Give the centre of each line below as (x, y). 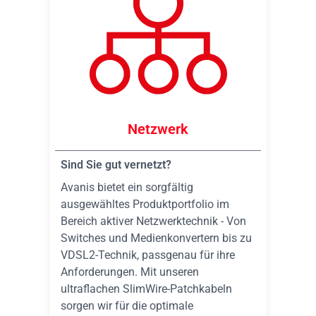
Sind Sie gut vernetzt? (116, 165)
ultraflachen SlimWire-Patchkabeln (146, 289)
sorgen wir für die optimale (127, 306)
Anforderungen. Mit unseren (130, 272)
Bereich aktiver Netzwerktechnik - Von (153, 221)
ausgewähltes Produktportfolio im (145, 204)
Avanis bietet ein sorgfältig (127, 187)
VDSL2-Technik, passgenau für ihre (148, 255)
